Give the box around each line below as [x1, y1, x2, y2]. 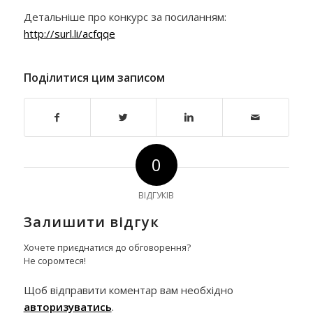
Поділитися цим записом [23, 69, 165, 85]
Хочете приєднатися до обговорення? [23, 240, 191, 254]
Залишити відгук [23, 212, 159, 231]
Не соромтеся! [23, 254, 86, 267]
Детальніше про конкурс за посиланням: [23, 10, 226, 24]
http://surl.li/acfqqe [23, 27, 115, 41]
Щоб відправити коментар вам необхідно [23, 282, 233, 297]
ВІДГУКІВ [138, 189, 175, 201]
